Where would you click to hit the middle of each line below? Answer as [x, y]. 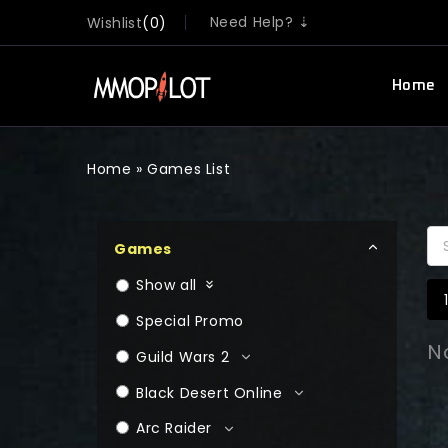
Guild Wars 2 [183, 356]
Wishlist [115, 23]
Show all [166, 285]
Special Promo [190, 320]
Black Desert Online [209, 392]
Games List [189, 169]
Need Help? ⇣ [260, 22]
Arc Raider [174, 428]
